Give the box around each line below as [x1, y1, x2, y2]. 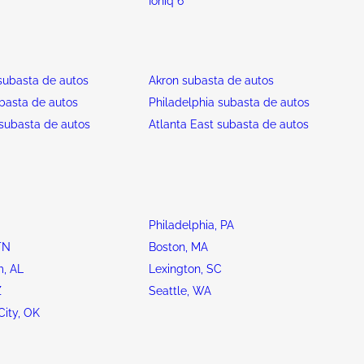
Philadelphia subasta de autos [148, 96, 310, 109]
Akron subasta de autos [148, 74, 274, 87]
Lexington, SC [148, 262, 222, 275]
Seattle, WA [148, 284, 211, 297]
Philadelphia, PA [148, 219, 234, 232]
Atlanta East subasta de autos [148, 118, 309, 131]
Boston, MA [148, 240, 208, 253]
